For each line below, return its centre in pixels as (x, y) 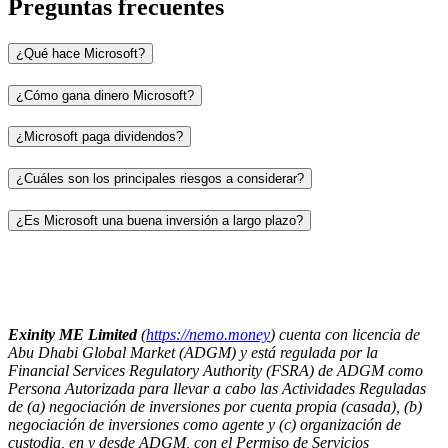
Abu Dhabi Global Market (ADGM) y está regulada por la (193, 353)
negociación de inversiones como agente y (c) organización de (204, 425)
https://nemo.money (208, 335)
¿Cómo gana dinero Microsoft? (105, 95)
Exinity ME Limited (72, 335)
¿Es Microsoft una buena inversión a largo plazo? (159, 220)
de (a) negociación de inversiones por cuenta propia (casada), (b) (215, 407)
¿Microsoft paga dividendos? (99, 137)
